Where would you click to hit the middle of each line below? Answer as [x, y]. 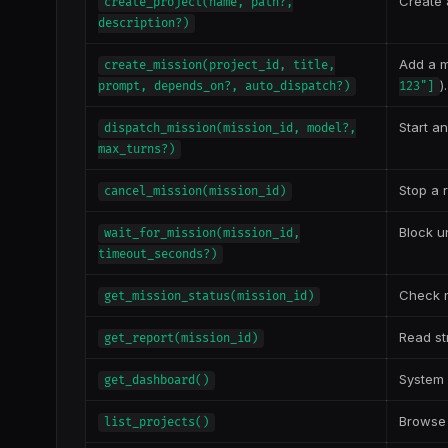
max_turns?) [136, 149]
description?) [143, 23]
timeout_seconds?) [157, 254]
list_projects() [156, 422]
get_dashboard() [156, 380]
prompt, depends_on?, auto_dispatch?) [224, 86]
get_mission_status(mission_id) [209, 296]
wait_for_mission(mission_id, [202, 233]
